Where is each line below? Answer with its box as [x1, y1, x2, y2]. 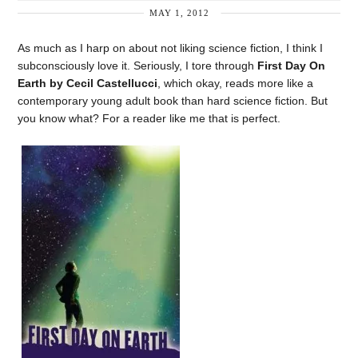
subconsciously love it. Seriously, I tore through [18, 59, 258, 72]
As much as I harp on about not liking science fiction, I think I [18, 42, 324, 54]
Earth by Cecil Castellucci [18, 77, 158, 89]
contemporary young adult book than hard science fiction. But [18, 94, 328, 107]
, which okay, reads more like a [157, 77, 314, 89]
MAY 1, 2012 [149, 7, 209, 18]
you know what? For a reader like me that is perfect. [18, 112, 281, 125]
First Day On [257, 59, 326, 72]
